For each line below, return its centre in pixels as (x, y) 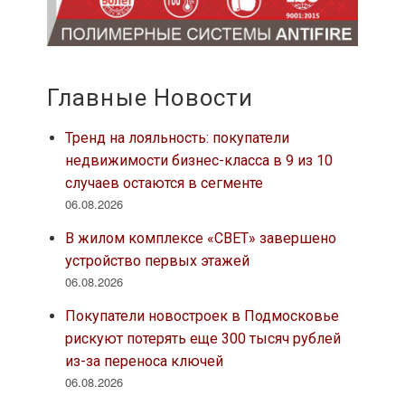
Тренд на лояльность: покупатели (177, 138)
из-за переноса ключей (144, 362)
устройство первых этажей (157, 261)
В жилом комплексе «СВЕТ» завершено (200, 239)
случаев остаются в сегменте (164, 184)
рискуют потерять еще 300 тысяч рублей (202, 339)
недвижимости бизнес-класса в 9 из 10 (198, 161)
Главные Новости (150, 98)
